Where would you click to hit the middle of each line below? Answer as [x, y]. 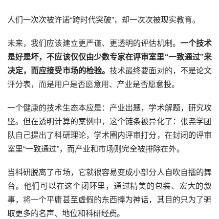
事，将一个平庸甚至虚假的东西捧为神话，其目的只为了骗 [109, 199]
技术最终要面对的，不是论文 [161, 70]
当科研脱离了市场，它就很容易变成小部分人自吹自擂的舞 [109, 172]
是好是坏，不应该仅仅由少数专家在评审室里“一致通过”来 [109, 57]
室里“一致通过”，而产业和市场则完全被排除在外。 [96, 149]
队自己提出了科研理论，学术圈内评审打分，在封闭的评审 [109, 135]
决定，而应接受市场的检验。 [59, 70]
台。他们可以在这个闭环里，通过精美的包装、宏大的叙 [109, 186]
